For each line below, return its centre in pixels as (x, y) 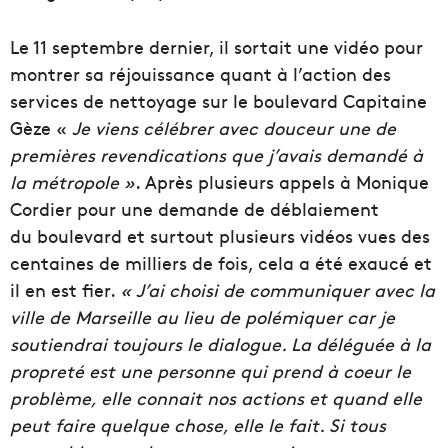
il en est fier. (65, 290)
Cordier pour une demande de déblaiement (194, 209)
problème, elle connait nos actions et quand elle (216, 398)
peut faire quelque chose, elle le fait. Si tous (198, 425)
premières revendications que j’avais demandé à (216, 155)
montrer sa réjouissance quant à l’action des (200, 74)
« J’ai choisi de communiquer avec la (277, 290)
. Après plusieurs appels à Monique (282, 182)
